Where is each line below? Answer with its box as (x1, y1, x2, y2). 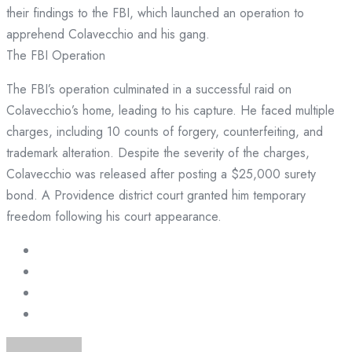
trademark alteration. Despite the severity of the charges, (6, 144, 310, 163)
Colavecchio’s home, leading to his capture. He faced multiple (6, 101, 335, 120)
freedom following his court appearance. (6, 207, 222, 226)
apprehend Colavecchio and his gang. (6, 25, 210, 44)
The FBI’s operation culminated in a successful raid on (6, 80, 291, 99)
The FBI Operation (6, 46, 105, 65)
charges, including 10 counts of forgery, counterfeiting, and (6, 123, 323, 141)
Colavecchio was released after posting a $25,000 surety (6, 165, 316, 184)
